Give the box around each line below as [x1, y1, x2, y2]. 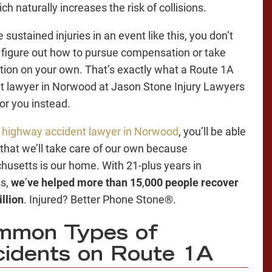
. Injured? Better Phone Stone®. [24, 193, 178, 206]
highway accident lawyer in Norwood [2, 125, 178, 138]
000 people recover [144, 176, 239, 189]
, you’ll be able [178, 125, 246, 138]
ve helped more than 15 [27, 176, 142, 189]
